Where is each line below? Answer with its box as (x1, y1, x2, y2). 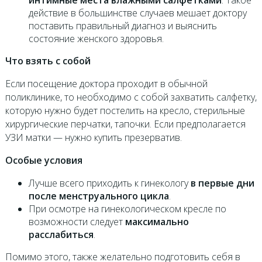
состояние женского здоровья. (28, 32, 164, 46)
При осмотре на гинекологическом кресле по (28, 202, 226, 216)
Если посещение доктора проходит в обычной (5, 77, 208, 91)
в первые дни (190, 177, 254, 190)
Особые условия (5, 154, 82, 167)
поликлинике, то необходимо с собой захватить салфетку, (5, 91, 257, 104)
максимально (125, 215, 189, 229)
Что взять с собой (5, 54, 91, 68)
